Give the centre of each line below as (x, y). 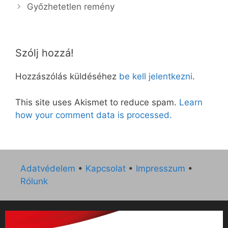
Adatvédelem (48, 169)
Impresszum (161, 169)
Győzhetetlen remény (71, 7)
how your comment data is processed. (94, 115)
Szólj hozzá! (45, 53)
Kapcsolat (106, 169)
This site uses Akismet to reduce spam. (97, 102)
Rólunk (34, 181)
